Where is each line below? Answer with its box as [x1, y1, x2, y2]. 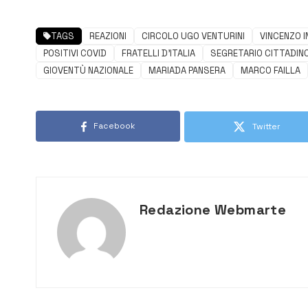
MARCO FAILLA [241, 65, 300, 77]
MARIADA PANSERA [148, 65, 225, 77]
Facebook [93, 120, 135, 132]
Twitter [252, 121, 280, 133]
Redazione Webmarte [140, 201, 287, 219]
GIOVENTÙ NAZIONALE [43, 65, 133, 77]
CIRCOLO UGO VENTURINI [142, 30, 245, 43]
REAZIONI [89, 30, 126, 43]
